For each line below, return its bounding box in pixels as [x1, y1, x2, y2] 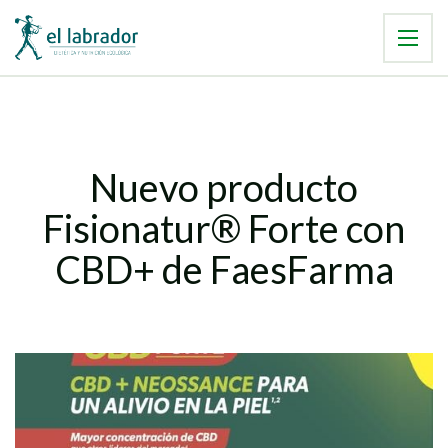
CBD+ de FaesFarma [54, 246, 394, 292]
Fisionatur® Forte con [43, 205, 405, 251]
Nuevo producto [90, 164, 358, 210]
